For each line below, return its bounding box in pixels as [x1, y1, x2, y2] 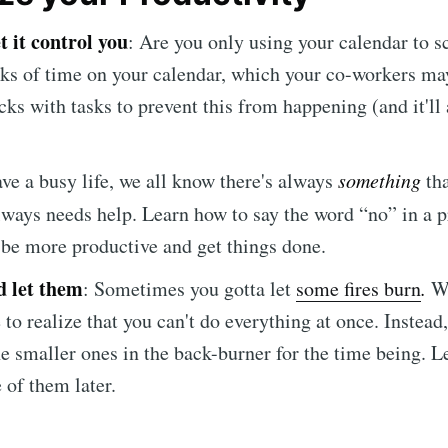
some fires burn [296, 275, 421, 303]
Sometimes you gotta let [94, 275, 296, 303]
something [338, 167, 421, 194]
